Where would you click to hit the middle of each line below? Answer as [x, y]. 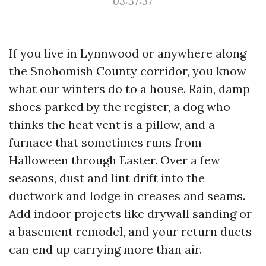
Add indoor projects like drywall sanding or [130, 213]
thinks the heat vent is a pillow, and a [112, 124]
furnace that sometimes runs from [105, 142]
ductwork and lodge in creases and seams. [127, 196]
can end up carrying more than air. [105, 249]
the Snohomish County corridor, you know [128, 71]
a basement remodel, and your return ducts [130, 231]
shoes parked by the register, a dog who [120, 107]
